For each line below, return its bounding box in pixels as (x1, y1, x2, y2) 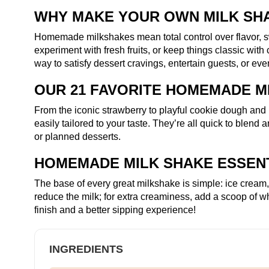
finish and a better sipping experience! (34, 205, 196, 215)
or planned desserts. (34, 131, 121, 142)
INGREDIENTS (49, 243, 123, 255)
